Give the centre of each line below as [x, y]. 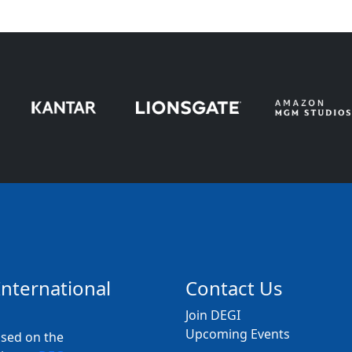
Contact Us [234, 288]
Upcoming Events [238, 334]
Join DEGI [213, 315]
